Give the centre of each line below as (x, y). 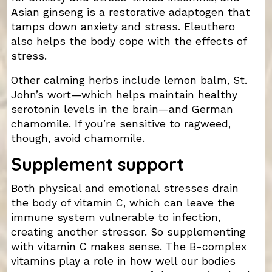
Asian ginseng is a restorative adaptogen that (130, 12)
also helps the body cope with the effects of (128, 41)
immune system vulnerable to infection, (115, 217)
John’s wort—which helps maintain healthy (124, 94)
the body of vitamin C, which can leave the (123, 202)
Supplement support (97, 164)
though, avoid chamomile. (77, 138)
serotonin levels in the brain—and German (122, 109)
